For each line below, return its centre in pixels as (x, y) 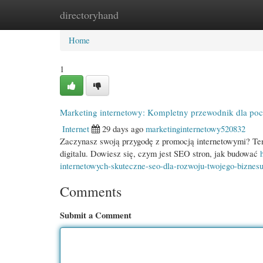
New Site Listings (148, 15)
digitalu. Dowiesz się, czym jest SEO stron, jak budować (160, 153)
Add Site (212, 15)
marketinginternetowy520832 (195, 129)
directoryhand (89, 15)
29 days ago (123, 129)
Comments (91, 191)
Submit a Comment (96, 215)
